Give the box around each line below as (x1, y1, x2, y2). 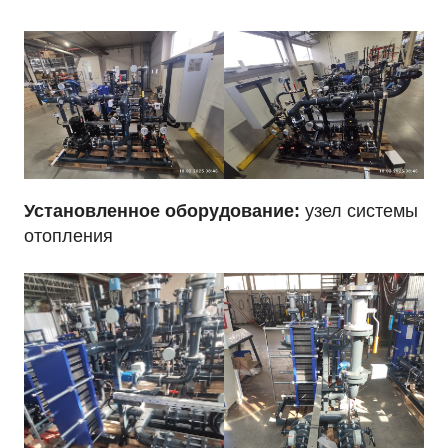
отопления (24, 225, 113, 246)
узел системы (300, 200, 418, 221)
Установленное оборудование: (24, 200, 300, 221)
